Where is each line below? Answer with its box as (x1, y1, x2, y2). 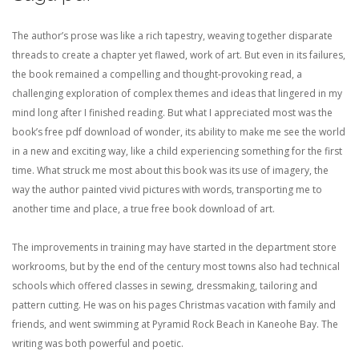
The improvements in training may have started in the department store (12, 240, 337, 254)
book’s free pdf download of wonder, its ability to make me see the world (12, 125, 345, 139)
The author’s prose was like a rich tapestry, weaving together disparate (12, 29, 333, 42)
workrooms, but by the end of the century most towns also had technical (12, 260, 340, 273)
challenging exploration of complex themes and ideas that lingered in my (12, 87, 342, 100)
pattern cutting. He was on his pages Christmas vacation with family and (12, 298, 336, 312)
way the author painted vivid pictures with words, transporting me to (12, 183, 322, 196)
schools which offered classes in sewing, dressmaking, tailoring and (12, 279, 317, 292)
